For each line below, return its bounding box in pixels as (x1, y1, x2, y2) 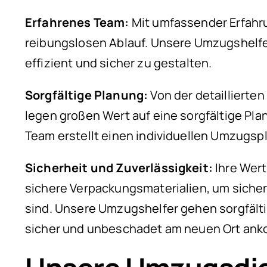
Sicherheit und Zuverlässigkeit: (25, 159, 213, 176)
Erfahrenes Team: (25, 14, 129, 30)
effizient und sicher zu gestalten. (25, 54, 212, 71)
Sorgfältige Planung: (25, 86, 148, 103)
